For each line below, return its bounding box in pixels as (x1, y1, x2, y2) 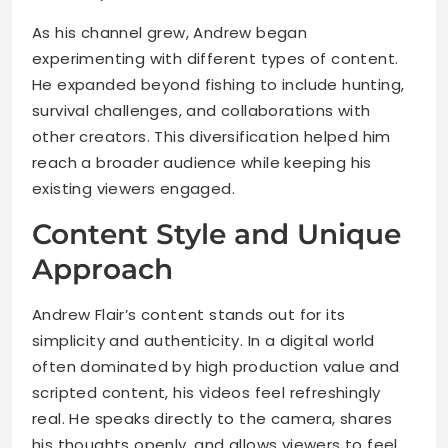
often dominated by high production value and (32, 356, 400, 378)
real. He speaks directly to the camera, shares (32, 408, 393, 430)
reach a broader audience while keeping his (32, 152, 372, 174)
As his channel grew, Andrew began (32, 22, 308, 44)
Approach (32, 252, 173, 287)
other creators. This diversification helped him (32, 126, 391, 148)
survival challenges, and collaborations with (32, 100, 371, 122)
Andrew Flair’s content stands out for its (32, 304, 346, 326)
